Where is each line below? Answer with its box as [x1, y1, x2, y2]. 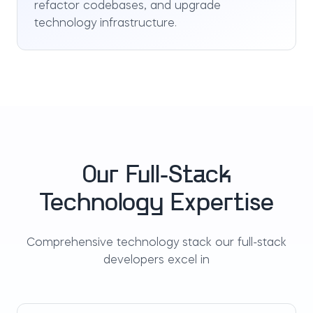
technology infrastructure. [34, 18, 177, 29]
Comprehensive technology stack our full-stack [27, 238, 286, 249]
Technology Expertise [39, 191, 274, 217]
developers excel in [103, 255, 210, 266]
